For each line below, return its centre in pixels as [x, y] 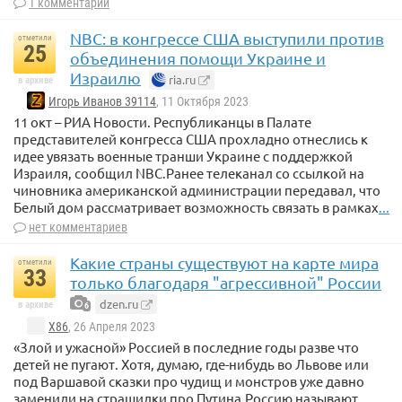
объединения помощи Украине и [198, 57]
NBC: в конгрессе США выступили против [227, 38]
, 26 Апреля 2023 [112, 327]
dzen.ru [119, 304]
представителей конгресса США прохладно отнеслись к [191, 139]
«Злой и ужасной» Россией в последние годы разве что [186, 347]
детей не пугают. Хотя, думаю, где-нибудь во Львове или [191, 364]
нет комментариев [78, 227]
